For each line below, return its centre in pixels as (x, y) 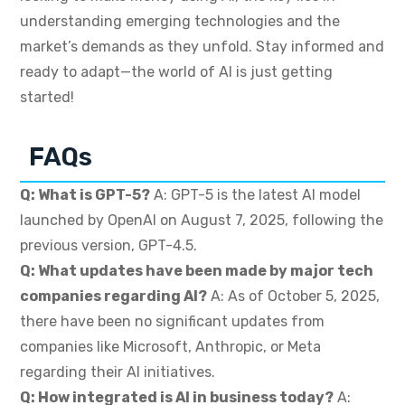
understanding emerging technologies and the (180, 22)
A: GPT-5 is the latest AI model (255, 195)
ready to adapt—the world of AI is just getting (176, 72)
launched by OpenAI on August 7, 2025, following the (202, 221)
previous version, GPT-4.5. (108, 246)
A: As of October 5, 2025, (293, 297)
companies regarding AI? (113, 297)
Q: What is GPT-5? (85, 195)
